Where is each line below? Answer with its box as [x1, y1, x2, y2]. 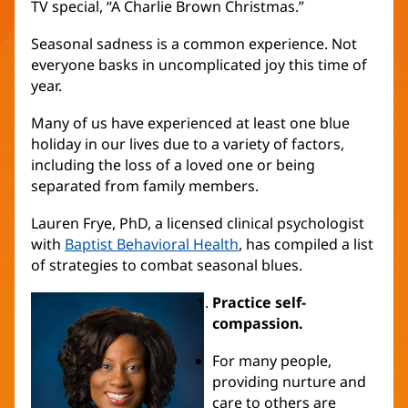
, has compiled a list [239, 234, 373, 255]
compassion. [211, 313, 303, 334]
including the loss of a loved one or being [31, 155, 315, 176]
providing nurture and [211, 372, 366, 393]
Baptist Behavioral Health [65, 234, 239, 255]
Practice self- [211, 292, 306, 313]
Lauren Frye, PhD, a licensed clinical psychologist [31, 213, 364, 234]
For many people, [211, 351, 331, 372]
